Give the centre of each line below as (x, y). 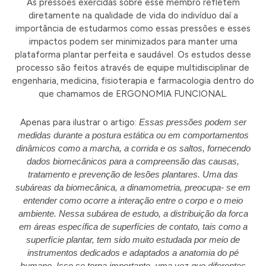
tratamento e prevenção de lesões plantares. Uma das (133, 174)
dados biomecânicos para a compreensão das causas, (133, 161)
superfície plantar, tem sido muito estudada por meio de (133, 239)
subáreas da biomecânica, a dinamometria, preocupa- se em (133, 187)
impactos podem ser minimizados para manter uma (133, 41)
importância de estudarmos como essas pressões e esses (133, 28)
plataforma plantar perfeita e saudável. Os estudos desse (133, 54)
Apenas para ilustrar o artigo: (79, 122)
